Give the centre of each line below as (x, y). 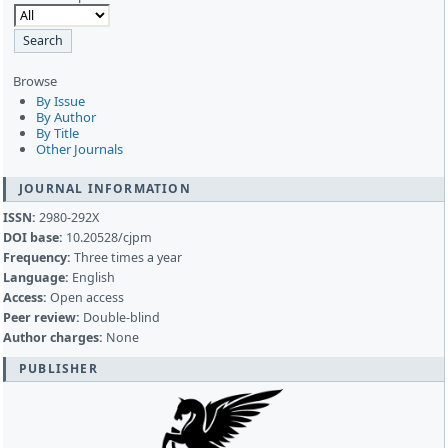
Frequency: (37, 257)
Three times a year (126, 257)
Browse (35, 80)
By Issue (60, 101)
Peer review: (41, 317)
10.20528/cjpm (107, 237)
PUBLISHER (58, 368)
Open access (85, 297)
